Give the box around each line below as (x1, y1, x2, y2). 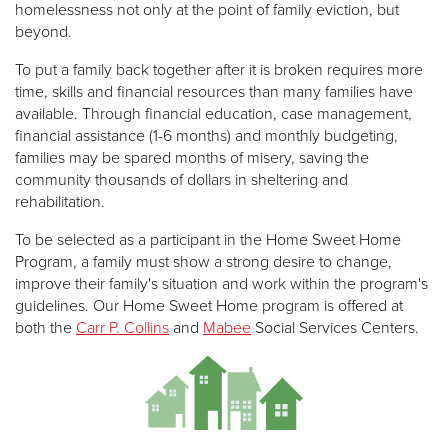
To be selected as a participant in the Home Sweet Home (15, 229, 401, 250)
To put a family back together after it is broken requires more (15, 59, 423, 80)
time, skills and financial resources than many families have (15, 81, 413, 102)
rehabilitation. (15, 191, 105, 212)
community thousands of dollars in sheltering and (15, 169, 348, 190)
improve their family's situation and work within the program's (15, 273, 428, 294)
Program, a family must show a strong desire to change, (15, 251, 392, 272)
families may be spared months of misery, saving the (15, 147, 369, 168)
